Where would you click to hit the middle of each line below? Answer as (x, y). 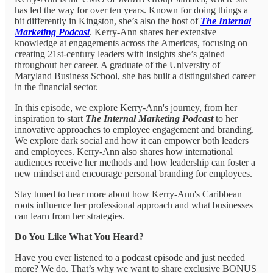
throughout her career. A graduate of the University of (117, 65)
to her (225, 118)
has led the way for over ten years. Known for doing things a (131, 10)
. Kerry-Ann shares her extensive (153, 32)
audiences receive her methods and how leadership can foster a (135, 162)
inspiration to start (50, 118)
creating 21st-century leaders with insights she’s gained (120, 54)
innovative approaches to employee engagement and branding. (134, 129)
